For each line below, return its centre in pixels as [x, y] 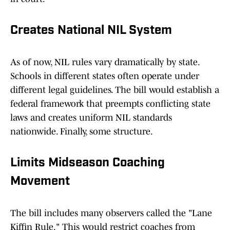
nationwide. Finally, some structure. [82, 132]
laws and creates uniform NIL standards [91, 118]
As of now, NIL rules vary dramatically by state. [105, 62]
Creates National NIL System [91, 31]
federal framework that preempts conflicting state [110, 104]
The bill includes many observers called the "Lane [111, 213]
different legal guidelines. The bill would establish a [115, 90]
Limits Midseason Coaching [88, 164]
